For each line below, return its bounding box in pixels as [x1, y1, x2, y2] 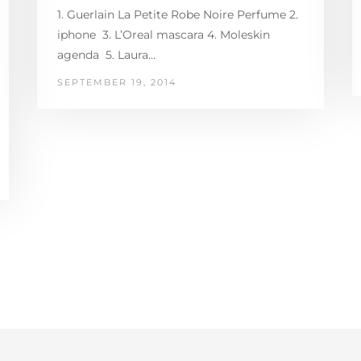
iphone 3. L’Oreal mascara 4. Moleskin [56, 27, 270, 42]
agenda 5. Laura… [56, 47, 156, 62]
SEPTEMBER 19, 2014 [56, 76, 176, 88]
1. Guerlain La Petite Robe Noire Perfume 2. [56, 6, 298, 22]
